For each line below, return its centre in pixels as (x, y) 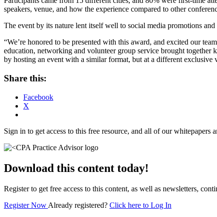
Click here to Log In (140, 205)
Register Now (26, 205)
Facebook (38, 97)
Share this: (25, 78)
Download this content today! (76, 168)
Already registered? (79, 205)
